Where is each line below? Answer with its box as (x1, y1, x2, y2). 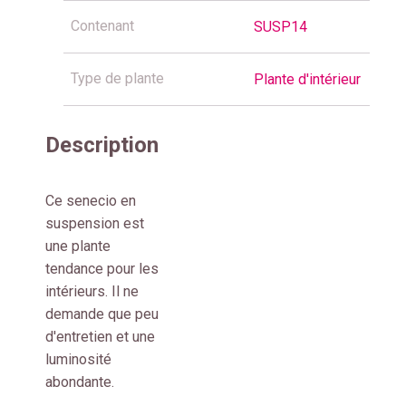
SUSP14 (254, 18, 307, 36)
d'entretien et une (45, 328, 155, 346)
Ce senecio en (45, 192, 136, 210)
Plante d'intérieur (254, 71, 361, 89)
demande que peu (45, 305, 159, 324)
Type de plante (71, 70, 164, 88)
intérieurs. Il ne (45, 283, 139, 301)
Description (45, 132, 159, 159)
